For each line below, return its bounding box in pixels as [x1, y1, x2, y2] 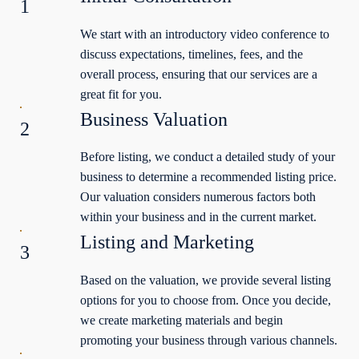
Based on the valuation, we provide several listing [80, 272, 332, 287]
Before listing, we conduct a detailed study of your [80, 150, 336, 164]
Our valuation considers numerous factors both [80, 190, 317, 204]
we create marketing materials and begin [80, 313, 284, 327]
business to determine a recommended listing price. [80, 170, 337, 184]
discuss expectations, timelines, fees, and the [80, 46, 304, 61]
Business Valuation [80, 108, 228, 130]
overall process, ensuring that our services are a [80, 67, 318, 81]
